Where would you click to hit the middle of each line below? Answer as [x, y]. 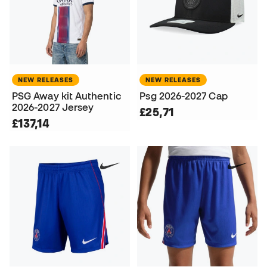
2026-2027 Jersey [53, 107]
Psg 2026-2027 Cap [184, 96]
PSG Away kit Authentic [67, 96]
